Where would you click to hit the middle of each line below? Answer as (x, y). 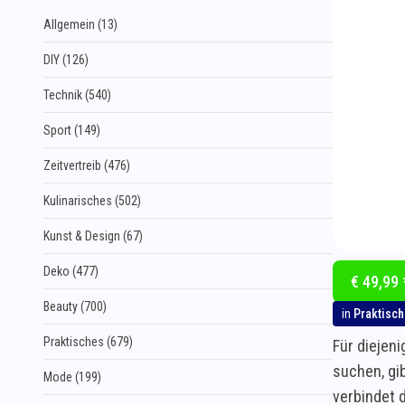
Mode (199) (72, 377)
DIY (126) (66, 60)
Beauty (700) (75, 306)
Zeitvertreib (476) (87, 165)
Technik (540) (77, 95)
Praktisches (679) (88, 342)
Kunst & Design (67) (93, 236)
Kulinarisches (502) (92, 201)
